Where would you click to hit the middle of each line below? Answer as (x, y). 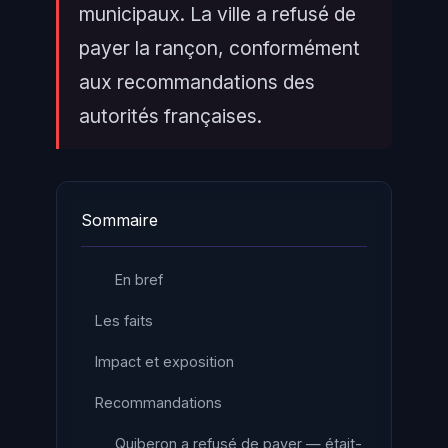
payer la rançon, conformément (219, 48)
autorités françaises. (170, 116)
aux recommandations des (197, 82)
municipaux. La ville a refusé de (217, 14)
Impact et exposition (164, 361)
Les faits (124, 320)
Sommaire (119, 220)
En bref (139, 279)
